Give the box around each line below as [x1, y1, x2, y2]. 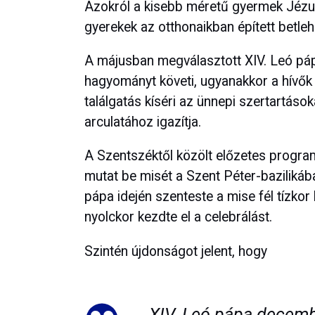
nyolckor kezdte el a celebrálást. [84, 209, 272, 226]
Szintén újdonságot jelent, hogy [84, 243, 267, 259]
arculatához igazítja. [84, 114, 201, 130]
